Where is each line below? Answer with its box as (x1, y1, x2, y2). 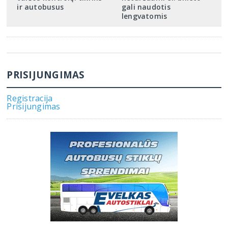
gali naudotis (121, 2, 170, 12)
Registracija (7, 92, 53, 104)
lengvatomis (121, 11, 167, 21)
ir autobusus (17, 2, 64, 12)
